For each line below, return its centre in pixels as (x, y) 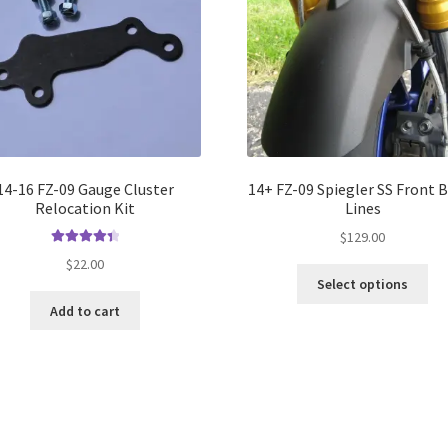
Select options (363, 284)
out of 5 (82, 273)
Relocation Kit (85, 207)
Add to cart (85, 310)
